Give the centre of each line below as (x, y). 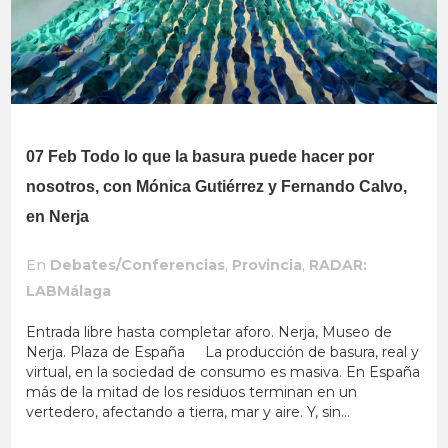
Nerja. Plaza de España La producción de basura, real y (223, 352)
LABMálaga (69, 291)
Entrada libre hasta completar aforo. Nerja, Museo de (209, 332)
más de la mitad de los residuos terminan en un (192, 392)
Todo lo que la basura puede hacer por (228, 157)
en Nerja (58, 217)
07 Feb (52, 157)
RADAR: (338, 265)
